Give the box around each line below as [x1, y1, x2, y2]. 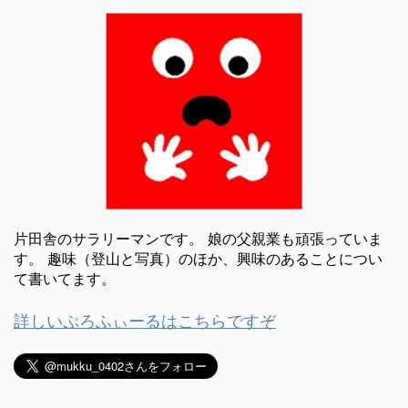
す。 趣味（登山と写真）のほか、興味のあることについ [14, 249, 382, 268]
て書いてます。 [14, 269, 116, 288]
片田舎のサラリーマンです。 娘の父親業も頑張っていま [14, 229, 382, 248]
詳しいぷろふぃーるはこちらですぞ [14, 311, 276, 331]
